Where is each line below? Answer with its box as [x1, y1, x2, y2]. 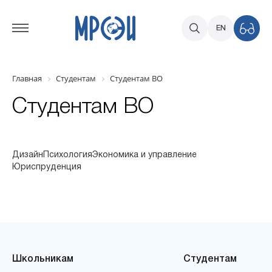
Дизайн [12, 151, 43, 159]
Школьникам [12, 255, 73, 263]
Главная [12, 73, 42, 84]
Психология [43, 151, 92, 159]
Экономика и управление [92, 151, 197, 159]
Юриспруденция [12, 163, 81, 171]
